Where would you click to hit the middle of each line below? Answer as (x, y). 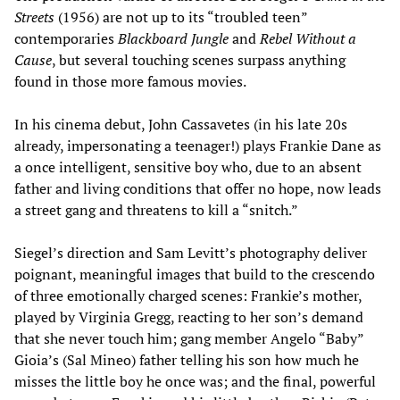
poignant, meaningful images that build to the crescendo (195, 275)
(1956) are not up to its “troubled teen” (181, 17)
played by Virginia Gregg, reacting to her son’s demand (189, 317)
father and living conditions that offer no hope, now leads (198, 189)
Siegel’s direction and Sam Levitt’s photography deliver (191, 253)
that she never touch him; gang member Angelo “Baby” (189, 339)
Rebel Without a (308, 39)
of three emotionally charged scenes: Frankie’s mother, (188, 296)
